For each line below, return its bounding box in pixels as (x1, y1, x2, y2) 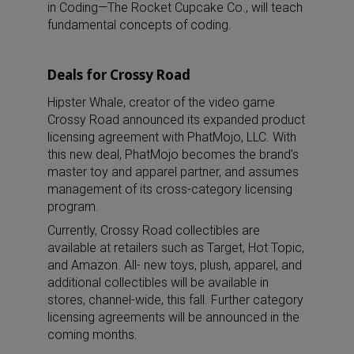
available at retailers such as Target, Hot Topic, (47, 239, 304, 255)
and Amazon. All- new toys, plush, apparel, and (47, 257, 302, 273)
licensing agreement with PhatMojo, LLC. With (47, 129, 296, 145)
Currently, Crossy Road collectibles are (47, 222, 260, 238)
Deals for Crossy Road (47, 65, 190, 84)
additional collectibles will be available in (47, 274, 269, 290)
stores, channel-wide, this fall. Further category (47, 292, 303, 307)
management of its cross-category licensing (47, 181, 292, 197)
